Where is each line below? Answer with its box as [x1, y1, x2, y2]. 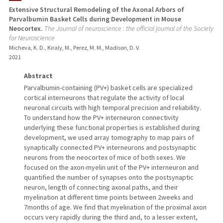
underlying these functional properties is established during [23, 123, 200, 132]
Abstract [23, 71, 53, 81]
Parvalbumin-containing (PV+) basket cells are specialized [23, 83, 193, 93]
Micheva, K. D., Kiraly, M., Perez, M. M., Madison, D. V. [8, 44, 140, 52]
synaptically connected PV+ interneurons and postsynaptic [23, 143, 197, 152]
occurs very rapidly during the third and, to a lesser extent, [23, 213, 198, 222]
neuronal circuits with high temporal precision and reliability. [23, 103, 201, 112]
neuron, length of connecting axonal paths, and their [23, 183, 178, 192]
